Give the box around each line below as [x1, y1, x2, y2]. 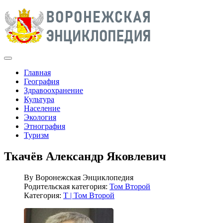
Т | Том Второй [63, 191, 114, 200]
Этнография [24, 122, 65, 130]
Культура [24, 95, 54, 104]
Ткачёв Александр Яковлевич [4, 149, 166, 163]
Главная [24, 68, 51, 77]
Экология [24, 113, 56, 121]
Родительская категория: [24, 182, 110, 191]
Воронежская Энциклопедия [35, 173, 133, 182]
